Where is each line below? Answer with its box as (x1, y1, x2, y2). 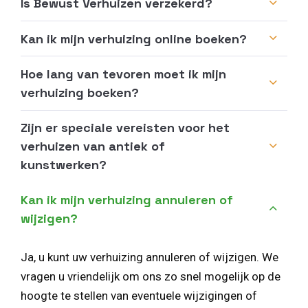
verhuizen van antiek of (21, 138, 165, 155)
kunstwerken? (21, 157, 107, 173)
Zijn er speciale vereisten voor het (21, 120, 230, 136)
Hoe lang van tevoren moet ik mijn (21, 66, 226, 82)
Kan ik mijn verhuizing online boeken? (21, 30, 247, 47)
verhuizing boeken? (21, 85, 139, 101)
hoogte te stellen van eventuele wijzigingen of (21, 288, 257, 302)
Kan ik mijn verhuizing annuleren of (21, 191, 233, 208)
